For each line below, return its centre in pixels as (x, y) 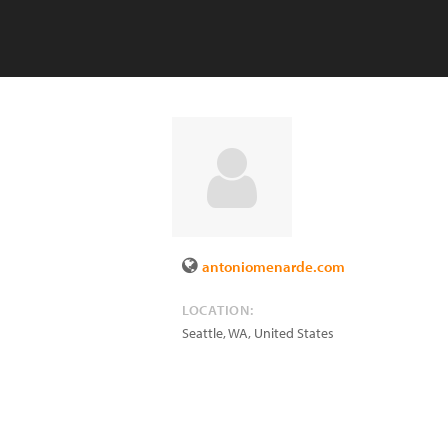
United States (294, 333)
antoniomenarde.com (273, 266)
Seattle (202, 333)
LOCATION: (218, 310)
